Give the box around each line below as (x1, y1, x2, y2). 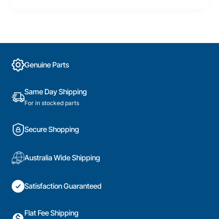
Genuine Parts (24, 60, 69, 70)
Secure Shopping (24, 125, 79, 134)
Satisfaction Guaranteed (24, 181, 102, 191)
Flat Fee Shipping (24, 208, 79, 218)
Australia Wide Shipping (24, 153, 100, 163)
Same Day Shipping (24, 87, 87, 96)
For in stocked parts (24, 99, 79, 107)
